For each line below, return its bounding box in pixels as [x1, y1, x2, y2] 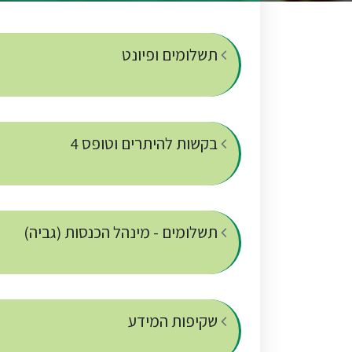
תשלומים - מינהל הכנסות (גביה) [24, 222, 221, 244]
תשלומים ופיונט [122, 44, 221, 66]
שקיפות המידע [128, 310, 221, 332]
